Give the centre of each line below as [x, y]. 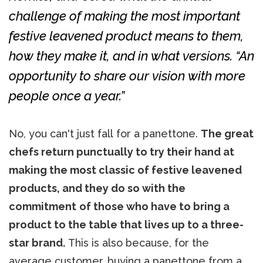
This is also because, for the [137, 242]
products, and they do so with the [97, 188]
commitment [43, 206]
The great [227, 133]
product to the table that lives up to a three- [126, 224]
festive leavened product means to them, [126, 36]
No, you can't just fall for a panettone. [105, 133]
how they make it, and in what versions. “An [131, 55]
